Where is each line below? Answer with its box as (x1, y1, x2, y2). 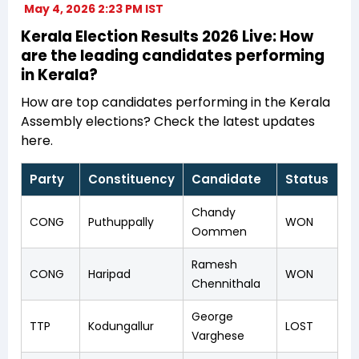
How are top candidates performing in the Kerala (21, 92, 330, 111)
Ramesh (192, 256, 237, 272)
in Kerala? (21, 63, 98, 86)
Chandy (192, 204, 236, 220)
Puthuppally (88, 213, 154, 230)
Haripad (88, 265, 131, 282)
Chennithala (192, 275, 260, 292)
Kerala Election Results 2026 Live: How (21, 25, 313, 47)
